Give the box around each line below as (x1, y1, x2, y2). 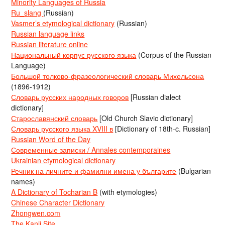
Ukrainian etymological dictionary (11, 155, 116, 165)
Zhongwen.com (11, 208, 61, 218)
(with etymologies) (97, 187, 158, 197)
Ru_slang (11, 8, 44, 18)
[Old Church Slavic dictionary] (97, 113, 193, 123)
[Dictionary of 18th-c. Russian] (113, 124, 211, 134)
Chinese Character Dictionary (11, 197, 105, 207)
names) (11, 176, 36, 186)
